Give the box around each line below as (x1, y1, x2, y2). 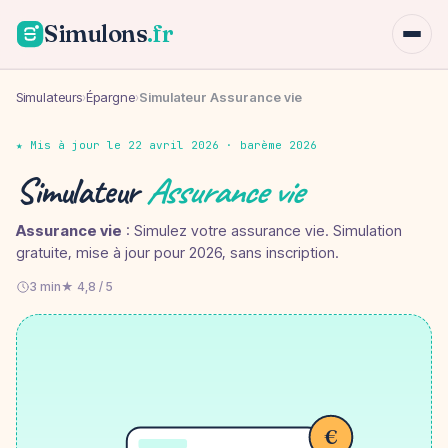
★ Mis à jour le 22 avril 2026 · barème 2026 (16, 137, 317, 152)
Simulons (44, 19, 148, 48)
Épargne (86, 88, 135, 105)
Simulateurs (16, 88, 82, 105)
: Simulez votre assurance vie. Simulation (122, 220, 402, 240)
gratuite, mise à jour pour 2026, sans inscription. (16, 242, 339, 262)
